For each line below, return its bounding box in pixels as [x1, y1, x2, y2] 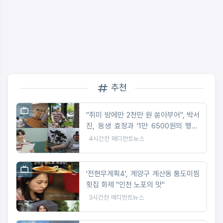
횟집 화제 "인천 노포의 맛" [86, 180, 165, 189]
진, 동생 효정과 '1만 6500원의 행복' [86, 121, 200, 130]
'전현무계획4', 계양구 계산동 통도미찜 [86, 169, 200, 178]
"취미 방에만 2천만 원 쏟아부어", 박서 [86, 110, 200, 119]
